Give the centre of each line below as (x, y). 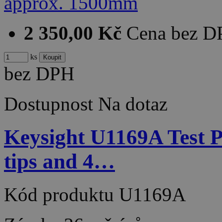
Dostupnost (49, 104)
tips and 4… (59, 161)
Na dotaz (133, 104)
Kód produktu (61, 194)
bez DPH (39, 74)
